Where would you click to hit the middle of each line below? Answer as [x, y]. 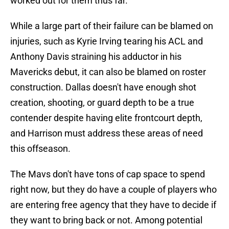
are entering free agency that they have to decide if [113, 205]
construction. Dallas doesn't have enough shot [103, 87]
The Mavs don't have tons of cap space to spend [108, 174]
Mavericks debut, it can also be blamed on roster [108, 72]
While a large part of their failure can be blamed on [112, 26]
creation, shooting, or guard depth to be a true [102, 103]
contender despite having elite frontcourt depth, [106, 118]
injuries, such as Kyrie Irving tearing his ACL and [107, 41]
